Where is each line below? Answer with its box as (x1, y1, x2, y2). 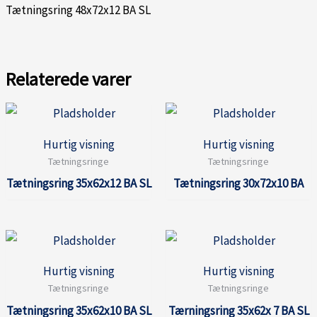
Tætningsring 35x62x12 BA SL (6, 175, 151, 191)
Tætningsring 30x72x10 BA (173, 175, 304, 191)
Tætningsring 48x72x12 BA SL (6, 2, 151, 18)
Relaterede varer (6, 68, 131, 91)
